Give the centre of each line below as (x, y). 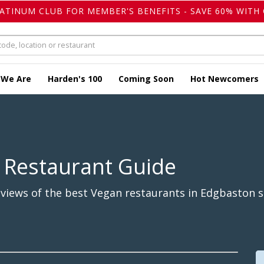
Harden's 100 (75, 79)
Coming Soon (146, 79)
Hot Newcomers (225, 79)
